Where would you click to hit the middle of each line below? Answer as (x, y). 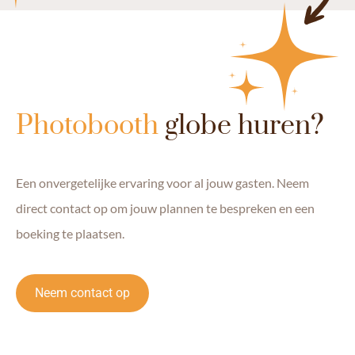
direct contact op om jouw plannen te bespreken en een (165, 208)
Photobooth (87, 126)
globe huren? (241, 126)
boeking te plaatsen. (70, 234)
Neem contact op (82, 292)
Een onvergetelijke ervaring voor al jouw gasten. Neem (162, 183)
